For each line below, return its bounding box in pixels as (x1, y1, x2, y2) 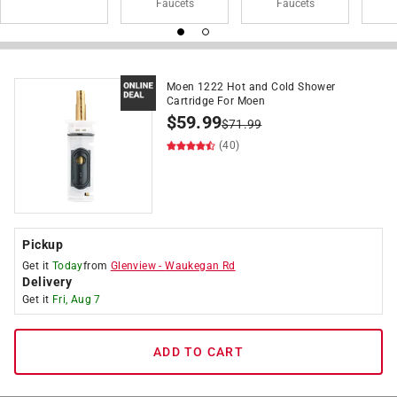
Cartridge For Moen (167, 95, 266, 107)
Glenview (110, 260, 157, 272)
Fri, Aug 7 (51, 293, 101, 306)
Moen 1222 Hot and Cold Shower (167, 81, 336, 93)
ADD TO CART (153, 345, 244, 359)
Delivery (22, 275, 72, 289)
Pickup (22, 237, 63, 252)
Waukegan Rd (165, 260, 236, 272)
